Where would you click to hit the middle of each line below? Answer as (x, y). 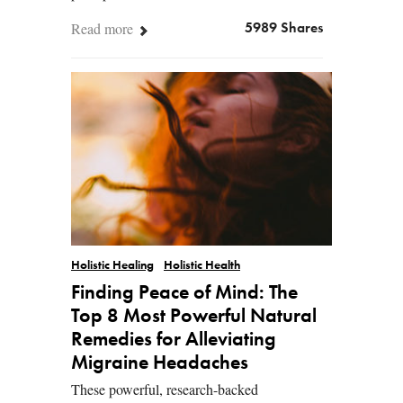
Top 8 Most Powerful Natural (194, 317)
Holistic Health (202, 266)
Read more (104, 28)
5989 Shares (284, 28)
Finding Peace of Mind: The (184, 294)
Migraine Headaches (160, 364)
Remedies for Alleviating (174, 340)
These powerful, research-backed (165, 390)
